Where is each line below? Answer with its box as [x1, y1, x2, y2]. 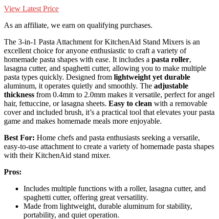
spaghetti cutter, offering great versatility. [23, 193, 148, 202]
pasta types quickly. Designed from [4, 73, 114, 82]
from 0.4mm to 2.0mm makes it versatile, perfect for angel [34, 90, 215, 99]
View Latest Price [4, 4, 59, 13]
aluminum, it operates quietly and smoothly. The [4, 82, 154, 90]
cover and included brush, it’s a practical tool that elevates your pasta [4, 108, 215, 117]
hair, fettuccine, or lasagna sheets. [4, 99, 109, 108]
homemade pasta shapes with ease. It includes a [4, 55, 152, 64]
